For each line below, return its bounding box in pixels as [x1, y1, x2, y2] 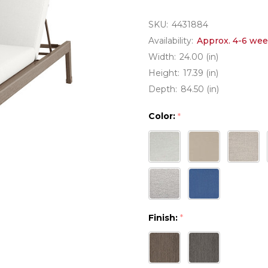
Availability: [148, 35, 193, 46]
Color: [148, 111, 178, 121]
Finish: [148, 212, 180, 223]
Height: [148, 68, 179, 78]
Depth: [148, 84, 177, 95]
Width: [148, 51, 176, 62]
